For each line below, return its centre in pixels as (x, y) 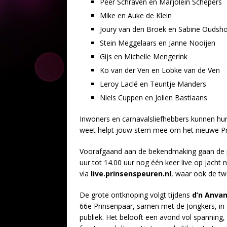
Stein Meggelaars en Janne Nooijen (158, 43)
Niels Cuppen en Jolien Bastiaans (154, 97)
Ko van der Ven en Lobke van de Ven (160, 70)
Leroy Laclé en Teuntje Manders (153, 84)
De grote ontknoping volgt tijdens (136, 195)
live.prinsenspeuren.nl (131, 173)
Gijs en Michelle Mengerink (144, 56)
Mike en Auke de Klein (136, 15)
